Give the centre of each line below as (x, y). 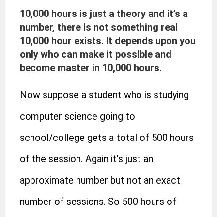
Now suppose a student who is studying (105, 95)
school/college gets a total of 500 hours (107, 138)
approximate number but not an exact (100, 180)
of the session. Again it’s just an (87, 159)
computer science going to (78, 116)
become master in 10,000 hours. (91, 68)
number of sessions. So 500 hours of (98, 201)
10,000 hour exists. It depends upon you (108, 41)
